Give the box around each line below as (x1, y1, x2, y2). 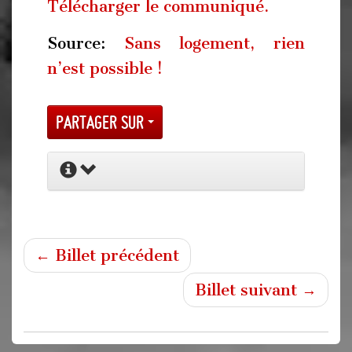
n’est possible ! (47, 59, 163, 78)
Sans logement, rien (123, 34, 306, 53)
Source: (47, 34, 124, 53)
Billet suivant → (195, 280, 317, 299)
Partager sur (56, 112, 148, 133)
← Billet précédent (35, 245, 179, 265)
